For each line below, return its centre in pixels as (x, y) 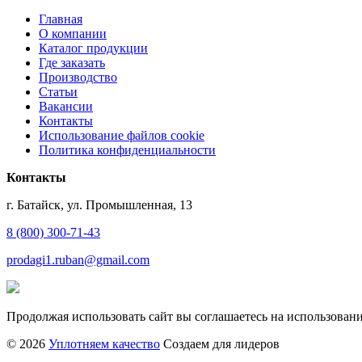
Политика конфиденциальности (127, 150)
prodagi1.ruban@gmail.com (78, 260)
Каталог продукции (93, 48)
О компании (73, 34)
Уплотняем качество (104, 344)
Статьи (58, 92)
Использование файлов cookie (122, 136)
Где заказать (72, 63)
